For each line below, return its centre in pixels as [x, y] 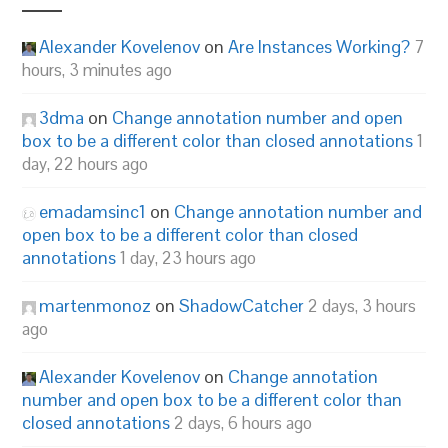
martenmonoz [95, 305]
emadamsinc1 [93, 211]
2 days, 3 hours [362, 306]
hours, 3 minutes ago [97, 70]
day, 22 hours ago [85, 164]
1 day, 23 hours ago [188, 258]
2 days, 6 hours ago [243, 423]
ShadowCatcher [242, 305]
